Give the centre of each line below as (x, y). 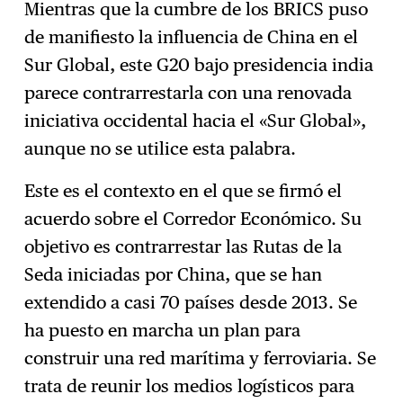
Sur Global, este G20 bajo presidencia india (199, 64)
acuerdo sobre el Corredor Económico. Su (193, 218)
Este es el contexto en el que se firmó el (184, 190)
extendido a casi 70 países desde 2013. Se (191, 302)
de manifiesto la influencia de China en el (192, 36)
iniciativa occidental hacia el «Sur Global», (196, 120)
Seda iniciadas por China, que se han (174, 274)
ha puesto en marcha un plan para (163, 330)
